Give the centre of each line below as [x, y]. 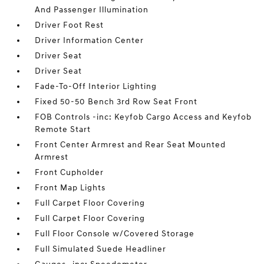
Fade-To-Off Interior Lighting [96, 86]
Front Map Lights [70, 188]
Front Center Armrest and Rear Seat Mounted [131, 145]
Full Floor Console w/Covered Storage [115, 234]
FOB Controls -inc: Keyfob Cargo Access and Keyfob [143, 117]
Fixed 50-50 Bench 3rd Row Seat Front [116, 102]
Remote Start [63, 129]
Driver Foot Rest [70, 25]
